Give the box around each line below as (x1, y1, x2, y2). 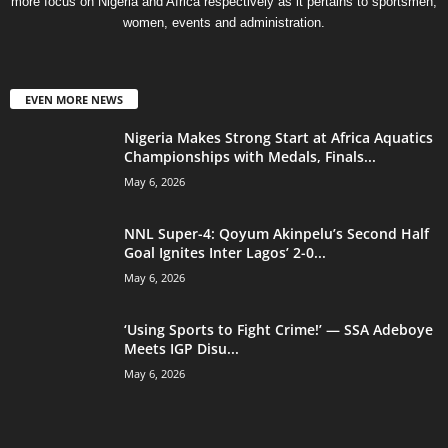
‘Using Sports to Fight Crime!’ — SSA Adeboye (124, 319, 433, 339)
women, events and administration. (123, 14, 325, 30)
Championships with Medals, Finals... (124, 146, 376, 166)
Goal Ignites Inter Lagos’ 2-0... (124, 242, 326, 262)
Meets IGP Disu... (124, 338, 239, 358)
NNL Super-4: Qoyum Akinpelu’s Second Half (124, 223, 429, 243)
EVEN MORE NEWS (25, 91, 123, 107)
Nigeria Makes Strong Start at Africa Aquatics (124, 127, 433, 147)
